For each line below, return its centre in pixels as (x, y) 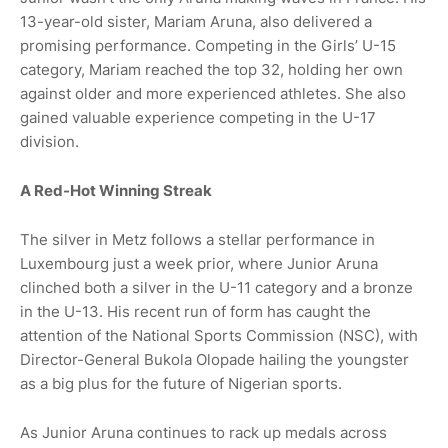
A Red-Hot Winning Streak (116, 191)
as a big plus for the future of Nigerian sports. (181, 384)
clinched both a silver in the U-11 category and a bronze (216, 288)
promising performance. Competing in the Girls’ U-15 (208, 46)
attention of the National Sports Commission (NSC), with (219, 336)
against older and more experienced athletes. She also (213, 94)
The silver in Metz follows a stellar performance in (197, 240)
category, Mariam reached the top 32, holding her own (211, 70)
